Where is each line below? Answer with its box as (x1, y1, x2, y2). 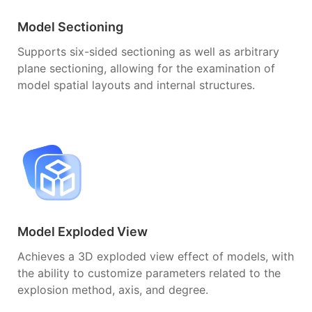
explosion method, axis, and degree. (17, 282, 208, 297)
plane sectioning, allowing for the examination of (17, 61, 275, 75)
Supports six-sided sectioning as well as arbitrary (17, 44, 279, 58)
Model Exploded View (17, 224, 148, 239)
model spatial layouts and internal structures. (17, 77, 255, 92)
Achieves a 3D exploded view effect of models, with (17, 249, 294, 263)
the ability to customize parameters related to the (17, 265, 281, 280)
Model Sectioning (17, 19, 123, 34)
